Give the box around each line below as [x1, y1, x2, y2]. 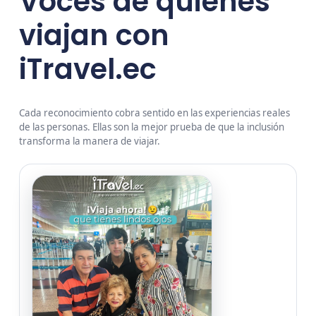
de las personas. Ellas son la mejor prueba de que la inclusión [19, 121, 285, 134]
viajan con [19, 16, 170, 56]
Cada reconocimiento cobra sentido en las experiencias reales [19, 107, 291, 120]
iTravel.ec [19, 49, 157, 90]
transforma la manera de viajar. [19, 135, 161, 148]
